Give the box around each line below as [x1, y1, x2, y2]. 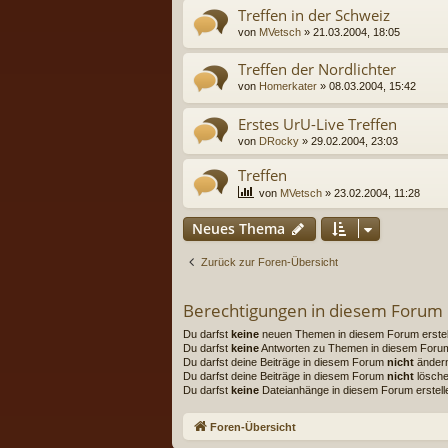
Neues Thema [192, 218, 285, 238]
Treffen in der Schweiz [238, 4, 390, 25]
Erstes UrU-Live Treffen [238, 113, 397, 134]
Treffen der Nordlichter [238, 59, 396, 80]
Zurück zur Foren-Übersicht [201, 255, 338, 268]
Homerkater [259, 80, 317, 93]
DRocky [259, 134, 299, 147]
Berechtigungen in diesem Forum [183, 298, 443, 322]
